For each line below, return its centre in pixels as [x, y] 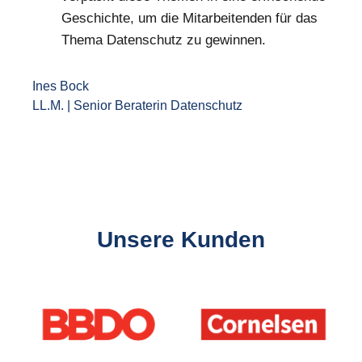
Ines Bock [61, 86]
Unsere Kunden [181, 239]
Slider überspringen [88, 293]
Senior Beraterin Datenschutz [158, 105]
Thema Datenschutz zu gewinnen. [164, 40]
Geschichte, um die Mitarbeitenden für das [189, 18]
